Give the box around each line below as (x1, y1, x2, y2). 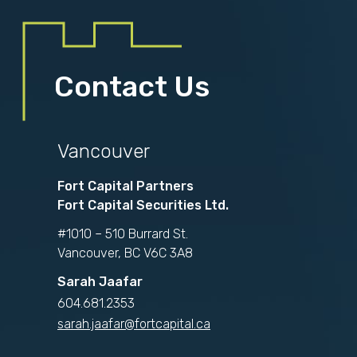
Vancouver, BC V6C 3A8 (57, 245, 193, 261)
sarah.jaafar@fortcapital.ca (57, 316, 210, 331)
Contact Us (54, 69, 210, 104)
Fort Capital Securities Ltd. (57, 197, 229, 213)
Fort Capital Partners (57, 178, 194, 194)
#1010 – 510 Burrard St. (57, 226, 188, 241)
